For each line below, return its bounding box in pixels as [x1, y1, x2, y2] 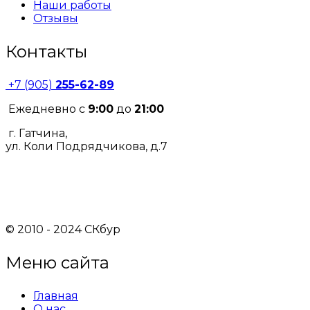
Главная [33, 289, 78, 303]
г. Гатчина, [6, 127, 67, 140]
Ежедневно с [6, 102, 88, 116]
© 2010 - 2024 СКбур [6, 223, 120, 237]
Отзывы [33, 12, 78, 26]
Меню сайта [6, 253, 109, 273]
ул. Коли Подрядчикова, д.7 [6, 140, 167, 154]
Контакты [6, 42, 87, 62]
